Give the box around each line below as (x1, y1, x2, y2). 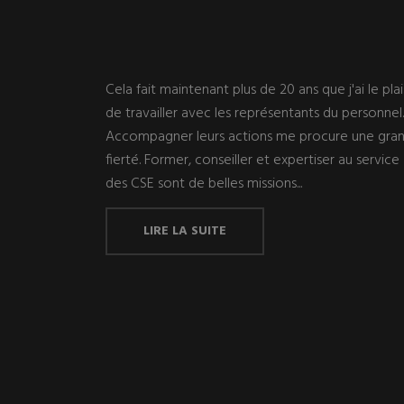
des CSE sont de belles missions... (106, 172, 302, 196)
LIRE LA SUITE (143, 221, 226, 242)
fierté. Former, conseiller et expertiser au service (106, 149, 399, 172)
